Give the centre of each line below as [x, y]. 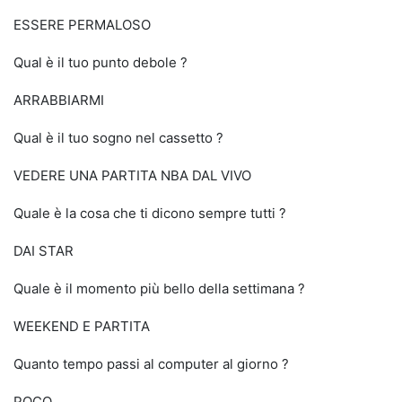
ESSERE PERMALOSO [82, 25]
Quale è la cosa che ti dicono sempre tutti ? [150, 213]
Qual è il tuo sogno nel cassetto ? [118, 138]
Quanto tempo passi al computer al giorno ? [151, 364]
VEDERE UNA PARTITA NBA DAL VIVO [132, 175]
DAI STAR [44, 251]
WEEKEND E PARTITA [82, 326]
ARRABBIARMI [59, 100]
